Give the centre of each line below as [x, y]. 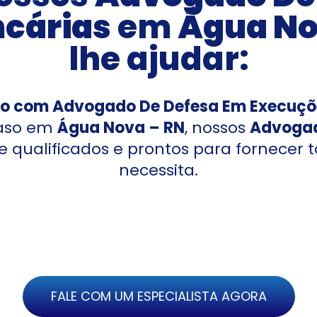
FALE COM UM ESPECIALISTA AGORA [158, 296]
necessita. [158, 170]
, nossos [217, 128]
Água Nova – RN [121, 128]
